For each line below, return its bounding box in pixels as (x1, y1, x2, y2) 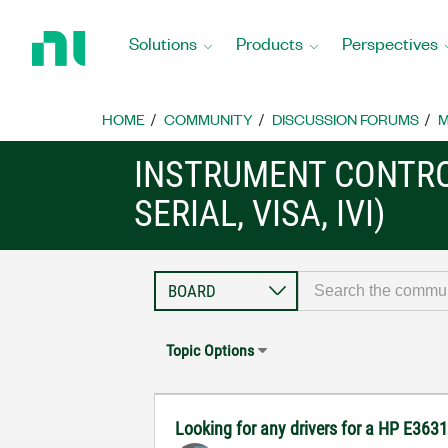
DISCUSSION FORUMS (272, 109, 419, 129)
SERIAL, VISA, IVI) (134, 193, 386, 235)
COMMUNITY (164, 109, 253, 129)
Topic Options (166, 341, 255, 360)
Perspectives (342, 31, 438, 54)
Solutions (129, 31, 197, 54)
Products (236, 31, 303, 54)
